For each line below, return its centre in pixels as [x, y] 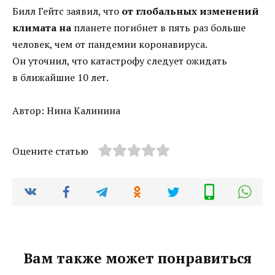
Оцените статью [50, 151]
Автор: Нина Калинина [66, 111]
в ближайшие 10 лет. [60, 78]
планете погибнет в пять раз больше [158, 28]
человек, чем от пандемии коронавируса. [110, 45]
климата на [42, 28]
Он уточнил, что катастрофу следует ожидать [120, 61]
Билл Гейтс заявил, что [67, 11]
